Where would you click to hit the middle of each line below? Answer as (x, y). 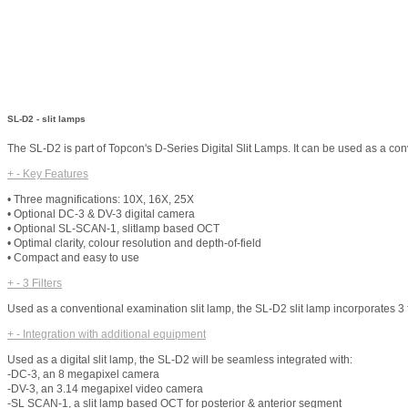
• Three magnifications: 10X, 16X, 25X (101, 200)
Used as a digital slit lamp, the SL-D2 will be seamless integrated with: (180, 360)
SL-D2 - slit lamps (46, 118)
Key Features (56, 174)
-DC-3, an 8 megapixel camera (83, 375)
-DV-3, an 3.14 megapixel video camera (105, 389)
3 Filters (42, 284)
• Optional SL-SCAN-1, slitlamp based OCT (113, 229)
